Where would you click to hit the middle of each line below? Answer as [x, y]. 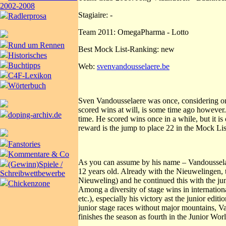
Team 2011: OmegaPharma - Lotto [133, 32]
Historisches [27, 55]
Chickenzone [29, 183]
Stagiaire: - [95, 15]
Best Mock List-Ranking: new [126, 49]
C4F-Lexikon [30, 75]
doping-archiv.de [35, 115]
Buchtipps [24, 65]
